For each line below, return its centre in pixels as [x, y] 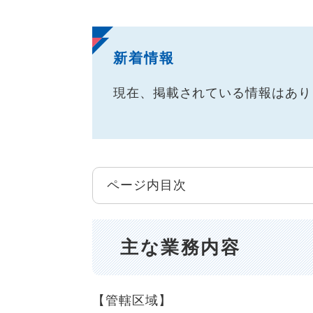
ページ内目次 [147, 185]
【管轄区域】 [132, 301]
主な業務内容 [181, 247]
